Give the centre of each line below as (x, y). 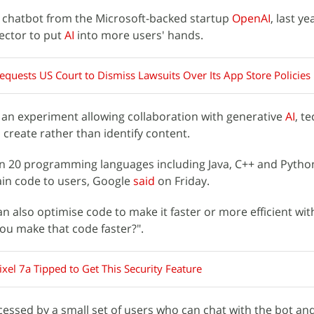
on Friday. (182, 181)
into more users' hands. (139, 35)
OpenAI (251, 18)
